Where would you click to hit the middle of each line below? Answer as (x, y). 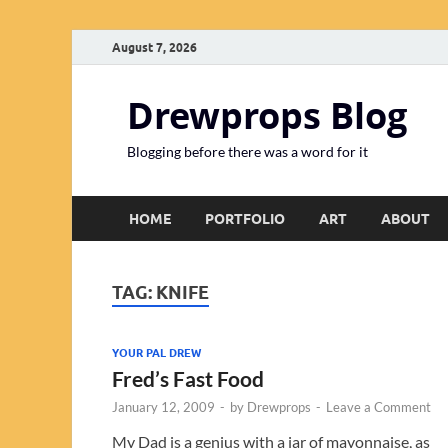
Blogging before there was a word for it (247, 151)
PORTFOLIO (245, 218)
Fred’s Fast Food (188, 378)
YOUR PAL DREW (156, 352)
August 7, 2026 (154, 47)
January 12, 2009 (163, 406)
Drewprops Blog (267, 115)
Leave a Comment (378, 406)
